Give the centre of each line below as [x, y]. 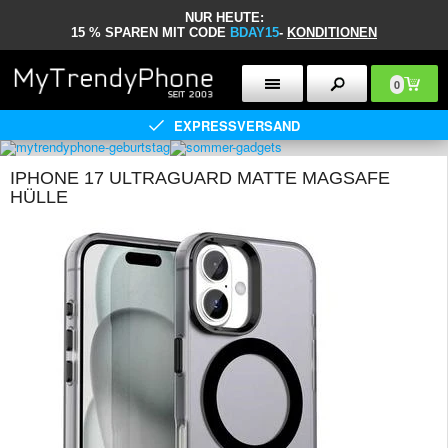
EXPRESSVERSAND [236, 125]
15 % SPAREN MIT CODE [150, 32]
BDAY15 [254, 32]
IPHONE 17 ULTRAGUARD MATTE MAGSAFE [200, 178]
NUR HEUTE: [224, 17]
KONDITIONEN [332, 32]
